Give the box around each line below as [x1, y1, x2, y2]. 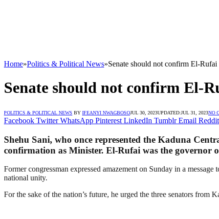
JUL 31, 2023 [181, 109, 208, 115]
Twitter [36, 116, 58, 125]
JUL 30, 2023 [130, 109, 157, 115]
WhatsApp [60, 116, 93, 125]
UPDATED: [157, 109, 181, 115]
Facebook [4, 116, 34, 125]
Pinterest [95, 116, 122, 125]
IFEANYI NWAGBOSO [82, 109, 130, 115]
